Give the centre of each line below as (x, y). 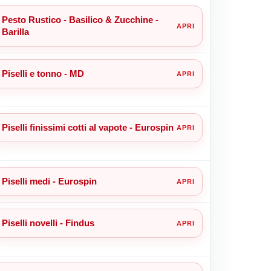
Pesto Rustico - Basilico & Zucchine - (80, 19)
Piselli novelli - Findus (48, 223)
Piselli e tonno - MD (43, 73)
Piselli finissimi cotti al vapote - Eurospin (87, 127)
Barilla (15, 31)
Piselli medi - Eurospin (49, 181)
